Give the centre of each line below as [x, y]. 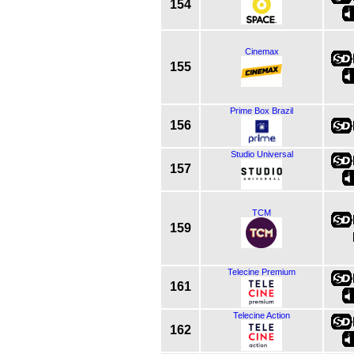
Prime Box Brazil [262, 110]
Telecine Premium [262, 271]
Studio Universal [262, 154]
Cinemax [262, 51]
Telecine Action [262, 315]
